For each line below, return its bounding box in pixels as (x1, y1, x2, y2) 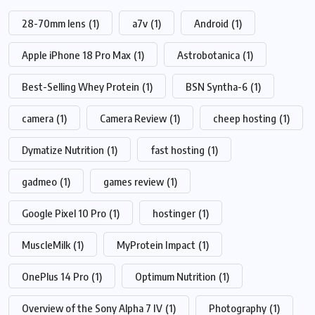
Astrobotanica (177, 49, 240, 62)
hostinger (153, 207, 195, 220)
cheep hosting (213, 112, 276, 125)
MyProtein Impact (117, 238, 195, 252)
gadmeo (22, 175, 57, 188)
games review (103, 175, 164, 188)
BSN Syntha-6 (186, 80, 247, 94)
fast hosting (150, 143, 205, 157)
